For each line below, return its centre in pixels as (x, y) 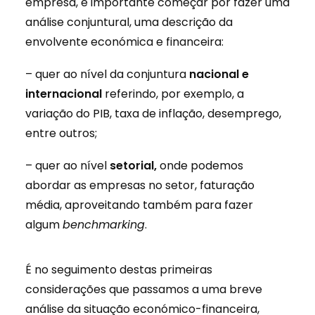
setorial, (133, 166)
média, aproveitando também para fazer (139, 205)
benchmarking (104, 225)
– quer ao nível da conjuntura (107, 74)
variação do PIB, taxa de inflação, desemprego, (153, 114)
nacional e (219, 74)
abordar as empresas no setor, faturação (140, 185)
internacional (64, 94)
